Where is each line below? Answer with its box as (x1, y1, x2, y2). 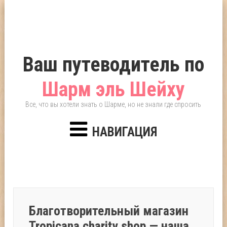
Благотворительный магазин (29, 203, 189, 218)
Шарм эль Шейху (42, 78, 185, 101)
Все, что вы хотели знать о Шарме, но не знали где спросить (25, 100, 202, 108)
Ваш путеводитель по (22, 53, 204, 77)
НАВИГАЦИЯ (92, 125, 157, 139)
